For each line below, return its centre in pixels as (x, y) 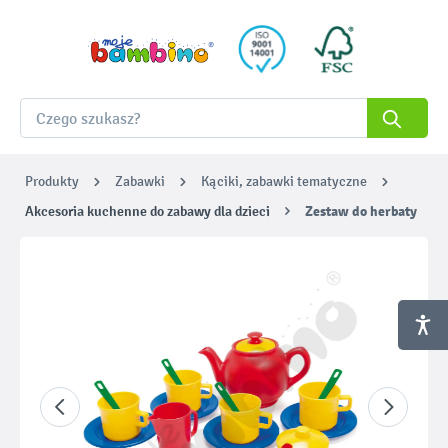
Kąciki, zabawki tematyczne (284, 181)
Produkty (52, 181)
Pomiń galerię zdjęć (97, 275)
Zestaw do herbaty (361, 211)
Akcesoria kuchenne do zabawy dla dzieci (147, 211)
